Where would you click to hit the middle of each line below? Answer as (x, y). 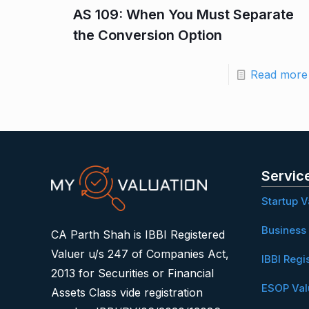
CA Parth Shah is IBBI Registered (138, 235)
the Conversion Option (147, 35)
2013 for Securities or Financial (132, 273)
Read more (279, 74)
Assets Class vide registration (127, 293)
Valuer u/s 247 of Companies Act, (140, 254)
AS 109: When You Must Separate (183, 14)
